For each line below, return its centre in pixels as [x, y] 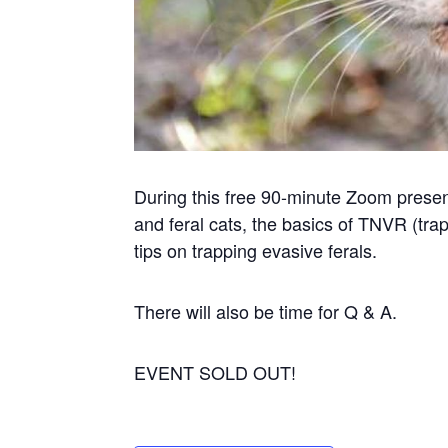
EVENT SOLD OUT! [215, 372]
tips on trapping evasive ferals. [256, 250]
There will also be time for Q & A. [266, 311]
